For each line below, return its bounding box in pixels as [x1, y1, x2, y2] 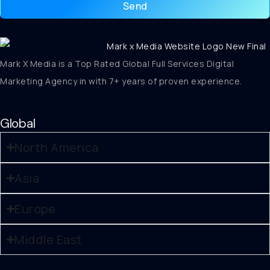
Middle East [14, 231, 83, 248]
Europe [14, 201, 56, 218]
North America [14, 139, 99, 156]
